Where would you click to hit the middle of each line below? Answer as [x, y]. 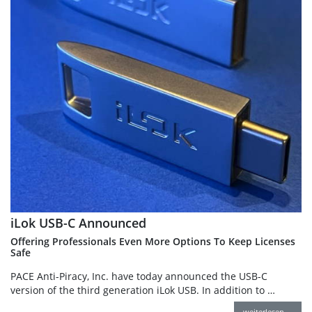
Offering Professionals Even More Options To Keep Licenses [153, 242]
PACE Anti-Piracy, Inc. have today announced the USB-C [139, 276]
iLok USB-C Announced [78, 223]
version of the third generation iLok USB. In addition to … [143, 290]
